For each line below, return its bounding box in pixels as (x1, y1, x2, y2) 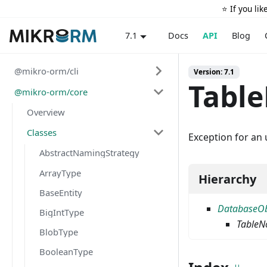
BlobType (39, 226, 78, 238)
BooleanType (39, 246, 93, 258)
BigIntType (39, 206, 84, 218)
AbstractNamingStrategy (39, 147, 139, 159)
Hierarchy (198, 171, 256, 187)
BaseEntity (39, 186, 82, 198)
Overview (27, 105, 65, 118)
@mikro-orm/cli (14, 64, 79, 77)
